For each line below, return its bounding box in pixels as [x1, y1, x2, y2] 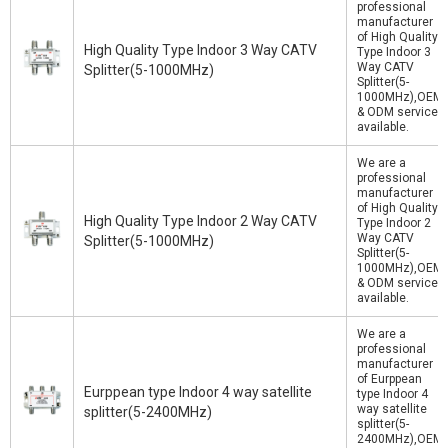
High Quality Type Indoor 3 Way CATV [84, 42, 317, 58]
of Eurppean [357, 372, 422, 386]
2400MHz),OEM [357, 432, 443, 446]
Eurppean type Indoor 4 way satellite [84, 384, 312, 400]
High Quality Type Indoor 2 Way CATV [84, 213, 317, 229]
